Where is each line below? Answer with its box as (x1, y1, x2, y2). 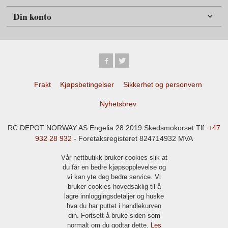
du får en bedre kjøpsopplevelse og (62, 163, 166, 172)
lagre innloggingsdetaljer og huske (64, 192, 164, 201)
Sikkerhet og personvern (123, 80, 202, 89)
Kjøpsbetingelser (60, 80, 114, 89)
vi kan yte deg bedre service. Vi (67, 173, 161, 181)
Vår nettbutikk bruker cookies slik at (61, 154, 167, 162)
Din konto (13, 9, 52, 23)
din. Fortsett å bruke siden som (68, 212, 160, 220)
